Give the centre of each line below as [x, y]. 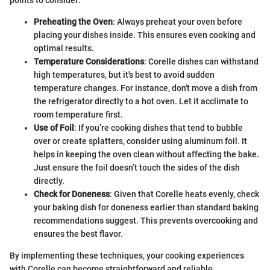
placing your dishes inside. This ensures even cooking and [145, 35]
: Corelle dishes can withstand [201, 61]
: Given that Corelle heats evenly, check [184, 194]
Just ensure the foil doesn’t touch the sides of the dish [137, 167]
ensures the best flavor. [78, 234]
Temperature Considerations [89, 61]
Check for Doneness [72, 194]
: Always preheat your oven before [177, 21]
